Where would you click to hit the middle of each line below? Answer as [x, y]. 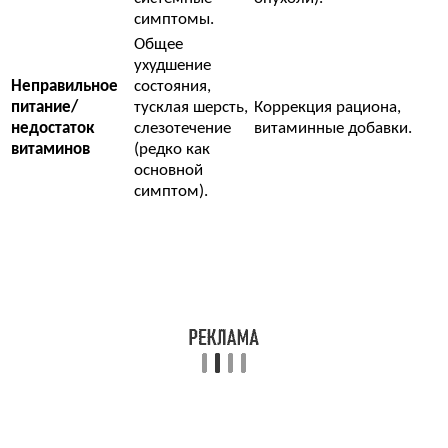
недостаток [52, 129]
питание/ [44, 108]
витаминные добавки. [333, 129]
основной [168, 171]
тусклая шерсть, [191, 108]
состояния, [172, 87]
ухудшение [172, 66]
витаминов [50, 150]
